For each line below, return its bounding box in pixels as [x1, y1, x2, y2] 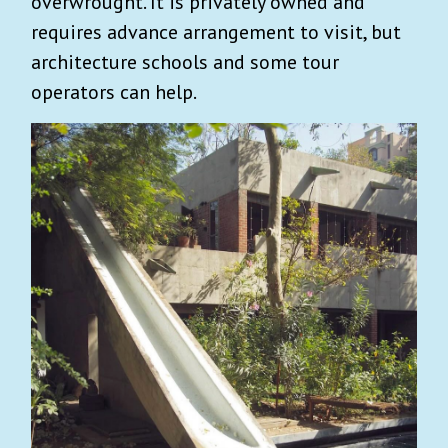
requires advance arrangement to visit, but [31, 18, 401, 45]
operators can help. [31, 78, 197, 105]
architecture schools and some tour [31, 48, 339, 75]
